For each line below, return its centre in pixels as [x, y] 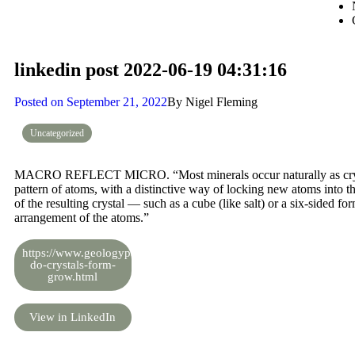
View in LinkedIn [73, 317]
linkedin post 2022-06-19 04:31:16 [151, 70]
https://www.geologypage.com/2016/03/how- [134, 253]
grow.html [73, 277]
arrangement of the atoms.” [82, 218]
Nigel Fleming [220, 102]
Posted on [39, 102]
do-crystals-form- [73, 265]
